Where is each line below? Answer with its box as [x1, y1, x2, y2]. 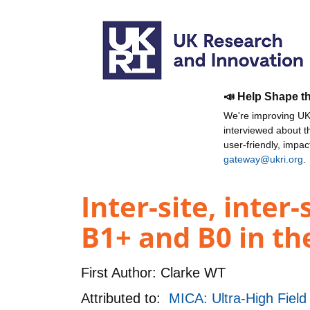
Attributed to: [81, 290, 169, 306]
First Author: [81, 264, 156, 280]
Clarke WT [156, 264, 226, 280]
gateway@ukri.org [224, 154, 303, 165]
